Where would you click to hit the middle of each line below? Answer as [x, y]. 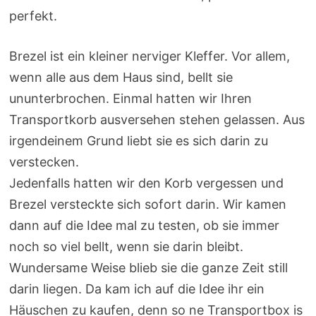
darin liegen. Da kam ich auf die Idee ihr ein [136, 289]
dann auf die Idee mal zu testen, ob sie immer [144, 226]
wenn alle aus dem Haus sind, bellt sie [121, 78]
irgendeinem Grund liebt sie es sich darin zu [138, 141]
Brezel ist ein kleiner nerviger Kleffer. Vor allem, [149, 56]
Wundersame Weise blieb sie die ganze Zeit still [148, 268]
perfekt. [33, 16]
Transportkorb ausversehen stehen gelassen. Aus [157, 120]
